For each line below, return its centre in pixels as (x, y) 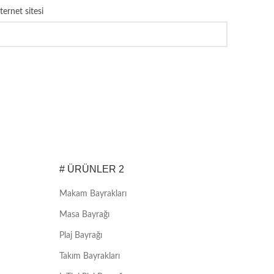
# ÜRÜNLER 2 (91, 169)
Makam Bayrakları (93, 194)
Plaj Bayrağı (80, 236)
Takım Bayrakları (89, 257)
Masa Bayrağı (84, 215)
